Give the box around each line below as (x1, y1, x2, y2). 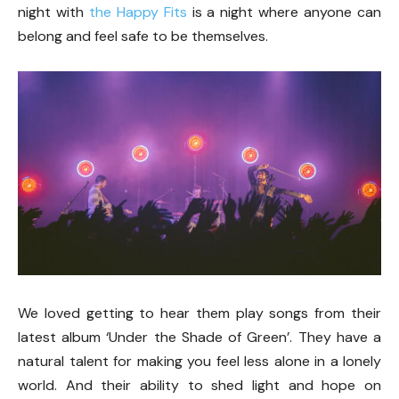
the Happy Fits (88, 2, 187, 21)
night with (18, 2, 89, 21)
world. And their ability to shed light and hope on (18, 376, 381, 395)
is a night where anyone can (186, 2, 382, 21)
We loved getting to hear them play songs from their (18, 304, 381, 323)
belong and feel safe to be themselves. (18, 26, 268, 45)
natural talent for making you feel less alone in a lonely (18, 352, 381, 371)
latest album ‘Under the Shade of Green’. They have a (18, 328, 381, 347)
